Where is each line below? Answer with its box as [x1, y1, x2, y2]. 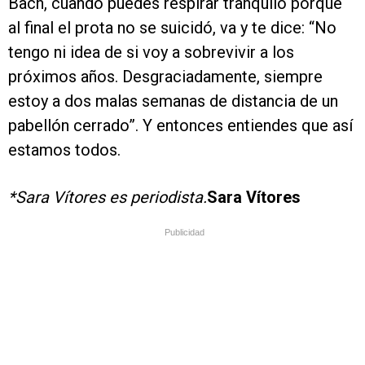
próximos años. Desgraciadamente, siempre [8, 67, 323, 87]
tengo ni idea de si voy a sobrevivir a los [8, 42, 294, 63]
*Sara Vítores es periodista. [8, 187, 207, 208]
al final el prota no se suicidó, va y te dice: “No [8, 18, 336, 38]
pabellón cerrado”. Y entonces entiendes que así [8, 116, 353, 136]
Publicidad [165, 227, 204, 238]
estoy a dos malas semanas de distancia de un [8, 91, 338, 112]
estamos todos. [8, 140, 121, 161]
